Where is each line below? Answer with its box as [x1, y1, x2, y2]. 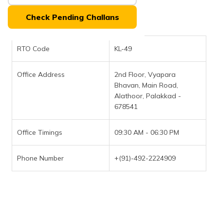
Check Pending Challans [25, 12, 119, 22]
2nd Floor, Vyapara [114, 70, 176, 79]
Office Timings [17, 128, 62, 137]
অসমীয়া [167, 23, 184, 32]
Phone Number [17, 154, 64, 163]
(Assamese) [167, 32, 204, 41]
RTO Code [17, 44, 50, 53]
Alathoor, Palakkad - [114, 91, 181, 100]
